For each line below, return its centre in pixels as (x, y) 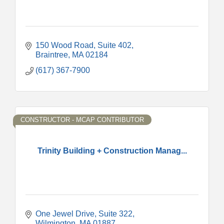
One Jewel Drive (65, 213)
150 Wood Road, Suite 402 (83, 45)
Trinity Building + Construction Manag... (112, 150)
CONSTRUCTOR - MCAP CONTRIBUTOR (82, 119)
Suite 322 (115, 213)
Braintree (52, 54)
